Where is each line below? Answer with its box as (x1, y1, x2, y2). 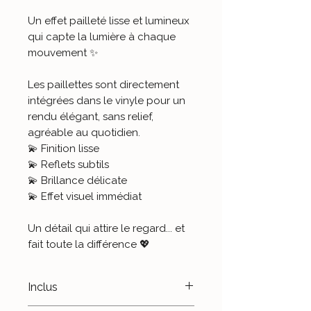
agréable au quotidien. (28, 126, 140, 139)
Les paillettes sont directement (28, 78, 179, 91)
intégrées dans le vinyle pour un (28, 94, 185, 107)
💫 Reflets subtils (28, 158, 109, 171)
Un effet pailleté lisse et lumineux (28, 14, 190, 27)
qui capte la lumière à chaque (28, 30, 176, 43)
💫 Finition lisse (28, 142, 99, 155)
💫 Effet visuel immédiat (28, 190, 142, 203)
